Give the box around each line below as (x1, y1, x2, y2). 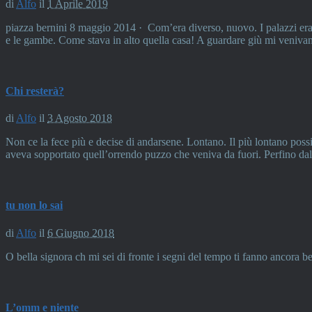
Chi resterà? (6, 84, 64, 97)
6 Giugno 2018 (47, 226, 114, 239)
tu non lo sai (6, 199, 63, 212)
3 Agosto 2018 (47, 112, 112, 125)
